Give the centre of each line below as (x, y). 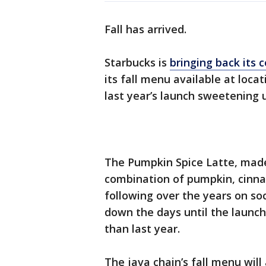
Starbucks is (137, 62)
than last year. (142, 229)
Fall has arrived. (145, 29)
